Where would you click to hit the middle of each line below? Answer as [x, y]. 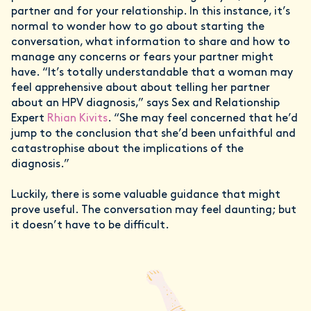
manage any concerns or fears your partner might [142, 58]
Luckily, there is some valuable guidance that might [146, 195]
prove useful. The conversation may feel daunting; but [154, 210]
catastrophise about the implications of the [127, 149]
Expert [29, 119]
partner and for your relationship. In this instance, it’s [151, 12]
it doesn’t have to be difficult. [90, 226]
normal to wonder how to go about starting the [138, 27]
